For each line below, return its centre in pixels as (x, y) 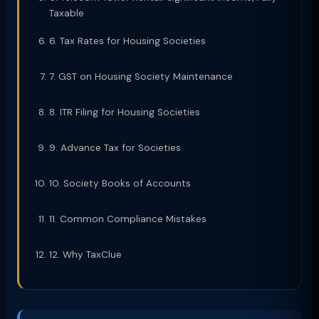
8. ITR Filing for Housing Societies (125, 112)
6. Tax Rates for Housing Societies (127, 41)
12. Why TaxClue (85, 255)
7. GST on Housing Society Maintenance (141, 77)
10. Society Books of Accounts (120, 183)
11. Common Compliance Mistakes (128, 219)
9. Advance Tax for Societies (115, 148)
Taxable (67, 13)
